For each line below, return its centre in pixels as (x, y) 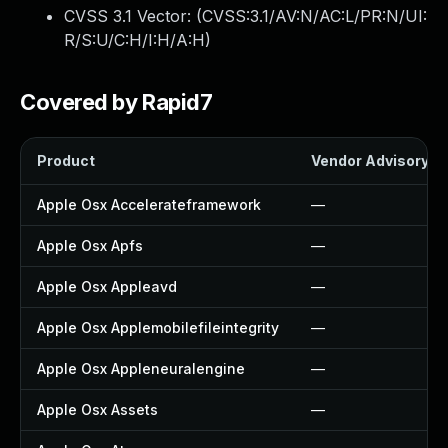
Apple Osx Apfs (90, 245)
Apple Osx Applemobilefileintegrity (158, 327)
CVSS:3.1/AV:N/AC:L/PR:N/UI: (314, 16)
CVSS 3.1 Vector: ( (133, 16)
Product (66, 160)
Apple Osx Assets (97, 409)
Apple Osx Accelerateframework (149, 204)
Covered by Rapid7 (116, 102)
